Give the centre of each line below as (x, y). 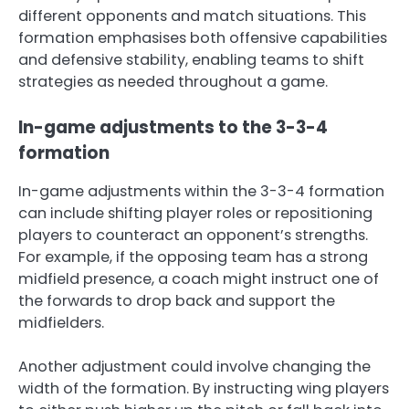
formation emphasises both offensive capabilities (203, 38)
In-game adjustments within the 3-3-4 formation (201, 192)
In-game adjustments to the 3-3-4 (173, 128)
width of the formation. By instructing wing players (204, 389)
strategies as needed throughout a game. (173, 82)
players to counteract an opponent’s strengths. (193, 236)
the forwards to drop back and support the (177, 301)
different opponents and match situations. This (192, 16)
